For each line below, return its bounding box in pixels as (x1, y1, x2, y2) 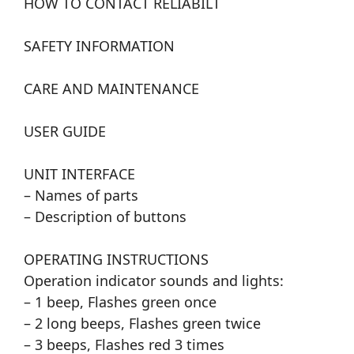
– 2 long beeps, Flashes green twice (24, 314, 261, 333)
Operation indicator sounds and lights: (24, 271, 284, 291)
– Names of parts (24, 186, 138, 205)
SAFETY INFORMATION (24, 36, 175, 56)
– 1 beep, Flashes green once (24, 292, 217, 312)
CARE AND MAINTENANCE (24, 79, 199, 99)
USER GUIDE (24, 122, 106, 141)
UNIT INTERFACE (24, 164, 135, 184)
